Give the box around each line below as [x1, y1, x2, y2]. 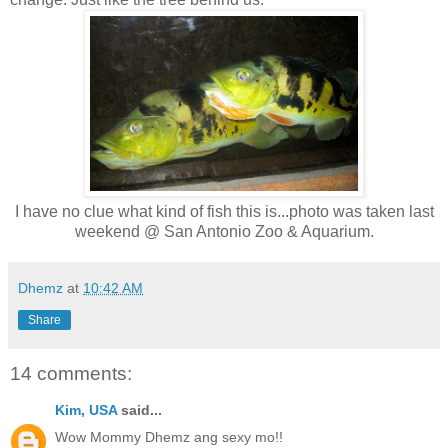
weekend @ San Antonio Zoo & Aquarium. [74, 223, 374, 241]
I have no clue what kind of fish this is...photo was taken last [14, 203, 434, 221]
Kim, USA [55, 401, 117, 418]
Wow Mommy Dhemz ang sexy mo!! [55, 428, 283, 445]
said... [117, 401, 162, 418]
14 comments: [10, 363, 132, 385]
